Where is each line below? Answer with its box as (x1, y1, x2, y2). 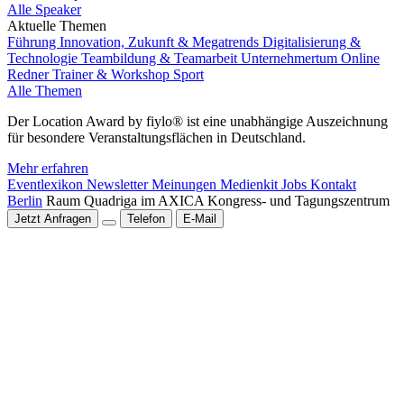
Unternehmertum (241, 50, 341, 66)
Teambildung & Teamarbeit (81, 50, 241, 66)
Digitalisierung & (262, 34, 361, 50)
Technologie (7, 50, 81, 66)
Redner (7, 67, 52, 82)
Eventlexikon (7, 177, 87, 192)
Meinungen (151, 177, 220, 192)
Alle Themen (7, 83, 82, 98)
